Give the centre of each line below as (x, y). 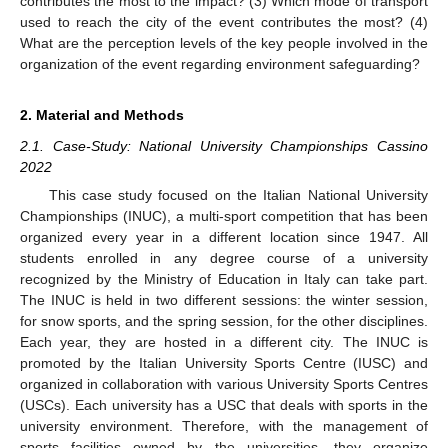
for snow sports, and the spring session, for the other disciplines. (224, 321)
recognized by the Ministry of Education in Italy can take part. (224, 279)
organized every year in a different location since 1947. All (224, 237)
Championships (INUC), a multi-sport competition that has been (224, 216)
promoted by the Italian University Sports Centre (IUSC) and (224, 363)
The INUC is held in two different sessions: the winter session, (224, 300)
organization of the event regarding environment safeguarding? (220, 64)
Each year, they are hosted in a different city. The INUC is (224, 342)
